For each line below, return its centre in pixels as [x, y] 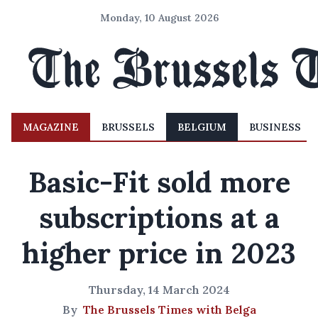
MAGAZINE [51, 127]
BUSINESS [275, 127]
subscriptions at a [159, 218]
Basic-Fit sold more [159, 182]
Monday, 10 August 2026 [159, 18]
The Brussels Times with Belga [169, 309]
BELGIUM [202, 127]
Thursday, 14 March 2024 [159, 290]
